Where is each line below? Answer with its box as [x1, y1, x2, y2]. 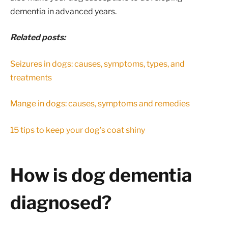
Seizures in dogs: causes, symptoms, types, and [10, 59, 185, 69]
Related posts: [10, 33, 66, 43]
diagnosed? [10, 191, 111, 214]
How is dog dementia [10, 164, 192, 187]
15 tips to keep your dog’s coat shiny [10, 125, 145, 135]
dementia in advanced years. [10, 6, 117, 16]
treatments [10, 72, 52, 82]
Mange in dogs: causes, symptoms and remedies [10, 99, 190, 109]
